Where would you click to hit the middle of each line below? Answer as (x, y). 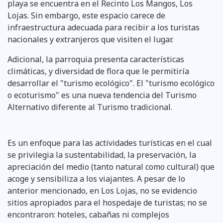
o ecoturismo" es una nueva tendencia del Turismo (102, 95)
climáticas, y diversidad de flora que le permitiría (98, 71)
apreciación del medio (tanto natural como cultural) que (111, 167)
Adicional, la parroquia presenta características (96, 59)
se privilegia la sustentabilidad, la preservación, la (102, 155)
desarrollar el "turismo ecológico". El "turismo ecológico (111, 83)
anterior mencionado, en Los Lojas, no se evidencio (102, 190)
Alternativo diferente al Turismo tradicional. (91, 107)
